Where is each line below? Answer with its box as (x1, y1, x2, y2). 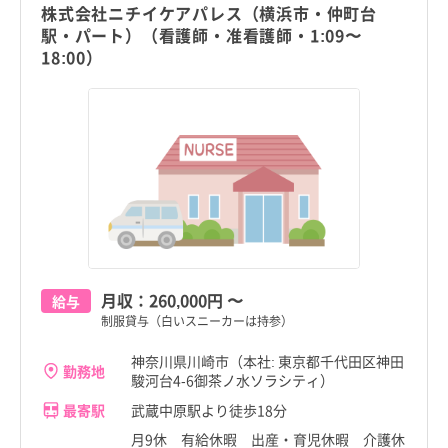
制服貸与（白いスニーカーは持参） (101, 312, 293, 329)
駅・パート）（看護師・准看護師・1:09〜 (41, 22, 362, 47)
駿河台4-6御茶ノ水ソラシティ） (131, 370, 334, 390)
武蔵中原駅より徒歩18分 (131, 399, 287, 420)
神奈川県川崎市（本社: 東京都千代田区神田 (131, 351, 404, 371)
